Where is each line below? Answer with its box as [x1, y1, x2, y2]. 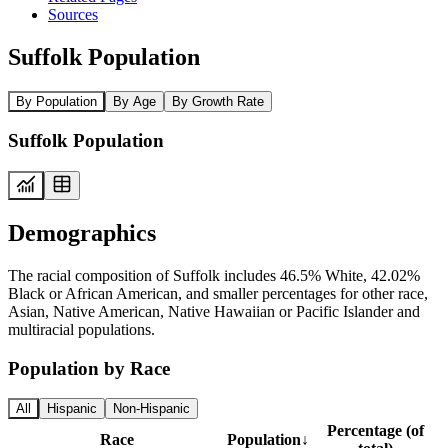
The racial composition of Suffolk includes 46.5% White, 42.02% [8, 266, 420, 284]
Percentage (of [326, 422, 424, 440]
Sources [48, 5, 98, 23]
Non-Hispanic [113, 401, 190, 417]
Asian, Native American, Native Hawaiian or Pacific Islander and [8, 302, 420, 320]
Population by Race [8, 357, 170, 379]
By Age [113, 93, 156, 109]
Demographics [8, 219, 156, 246]
